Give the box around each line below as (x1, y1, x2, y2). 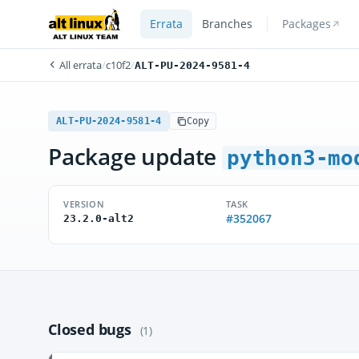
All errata (57, 58, 102, 72)
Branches (201, 17, 252, 31)
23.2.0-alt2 (63, 212, 134, 224)
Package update (48, 141, 222, 171)
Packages (281, 17, 331, 31)
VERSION (63, 198, 105, 210)
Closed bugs (48, 320, 135, 339)
